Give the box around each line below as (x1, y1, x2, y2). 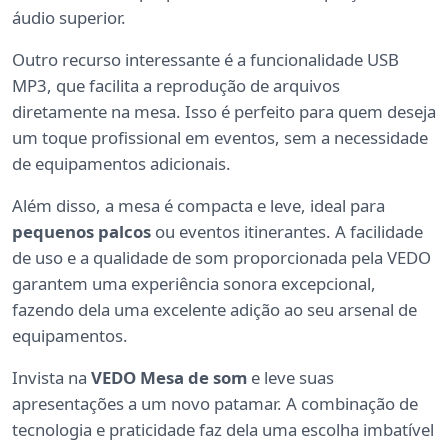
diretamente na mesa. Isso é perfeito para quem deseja (12, 99, 436, 123)
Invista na (12, 365, 91, 389)
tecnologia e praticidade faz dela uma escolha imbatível (12, 417, 434, 441)
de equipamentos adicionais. (12, 151, 231, 175)
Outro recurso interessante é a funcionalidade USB (12, 47, 399, 71)
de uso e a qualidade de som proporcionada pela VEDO (12, 245, 431, 269)
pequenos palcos (12, 219, 151, 243)
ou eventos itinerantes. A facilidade (151, 219, 423, 243)
